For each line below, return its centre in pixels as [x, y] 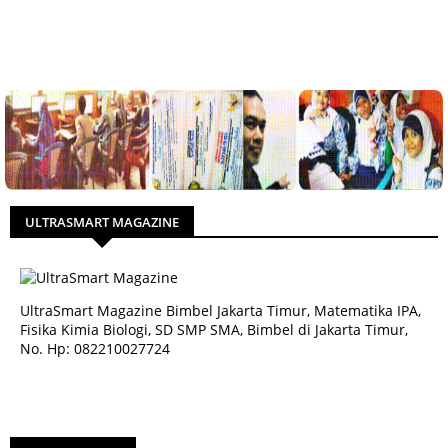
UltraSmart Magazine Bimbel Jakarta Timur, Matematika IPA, [220, 310]
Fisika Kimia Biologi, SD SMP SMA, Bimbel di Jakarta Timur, [214, 329]
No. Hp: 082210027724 [95, 348]
